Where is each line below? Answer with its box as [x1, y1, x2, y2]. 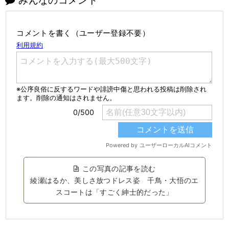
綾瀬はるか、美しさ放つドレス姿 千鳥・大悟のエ [30, 175, 199, 185]
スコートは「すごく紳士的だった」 [56, 187, 173, 196]
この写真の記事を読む [82, 164, 156, 173]
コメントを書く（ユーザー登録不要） [16, 28, 150, 38]
